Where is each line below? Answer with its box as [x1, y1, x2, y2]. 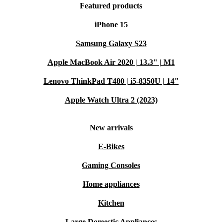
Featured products [80, 1, 142, 10]
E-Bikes [98, 142, 124, 151]
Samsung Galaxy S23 [75, 39, 147, 48]
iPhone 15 [94, 20, 128, 29]
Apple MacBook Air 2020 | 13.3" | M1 [47, 58, 175, 66]
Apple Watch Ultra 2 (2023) [64, 96, 158, 104]
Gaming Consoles [82, 161, 140, 169]
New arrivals [89, 123, 133, 132]
